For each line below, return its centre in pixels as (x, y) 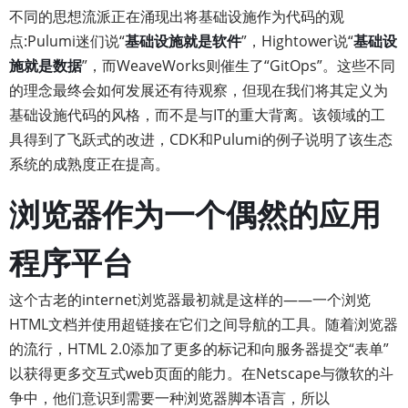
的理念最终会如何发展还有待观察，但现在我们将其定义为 (199, 90)
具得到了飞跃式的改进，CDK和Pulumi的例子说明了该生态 (201, 139)
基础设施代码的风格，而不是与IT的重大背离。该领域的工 (197, 115)
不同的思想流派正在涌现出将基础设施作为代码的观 (177, 16)
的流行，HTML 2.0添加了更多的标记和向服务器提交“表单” (199, 349)
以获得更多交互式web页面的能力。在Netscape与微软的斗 (201, 373)
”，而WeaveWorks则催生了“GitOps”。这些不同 (239, 66)
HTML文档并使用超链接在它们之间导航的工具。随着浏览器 (204, 324)
